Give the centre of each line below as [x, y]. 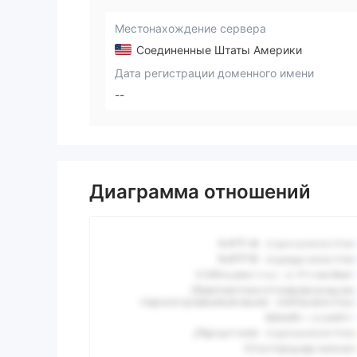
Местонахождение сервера [190, 28]
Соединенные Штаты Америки [218, 49]
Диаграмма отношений [200, 192]
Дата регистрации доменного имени [214, 73]
